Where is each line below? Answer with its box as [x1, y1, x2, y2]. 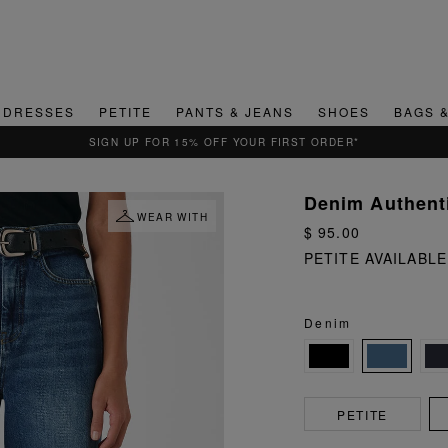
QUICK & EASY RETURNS [148, 135, 300, 150]
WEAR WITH [137, 210, 208, 225]
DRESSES [2, 103, 75, 121]
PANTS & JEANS [175, 103, 294, 121]
